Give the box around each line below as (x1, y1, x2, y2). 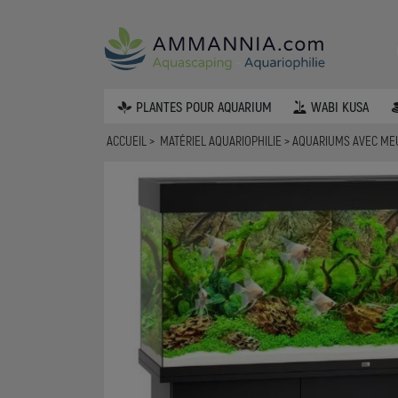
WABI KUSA (311, 97, 370, 115)
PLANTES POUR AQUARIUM (135, 97, 272, 115)
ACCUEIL (107, 132, 147, 149)
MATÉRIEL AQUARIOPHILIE (160, 132, 285, 149)
